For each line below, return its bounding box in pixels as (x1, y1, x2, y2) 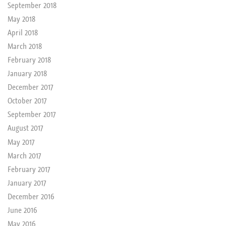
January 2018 (7, 68, 47, 79)
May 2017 (7, 136, 34, 147)
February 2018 (7, 54, 51, 65)
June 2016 (7, 204, 37, 215)
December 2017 (7, 82, 53, 92)
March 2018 (7, 41, 42, 51)
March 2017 (7, 150, 41, 160)
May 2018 (7, 14, 35, 24)
